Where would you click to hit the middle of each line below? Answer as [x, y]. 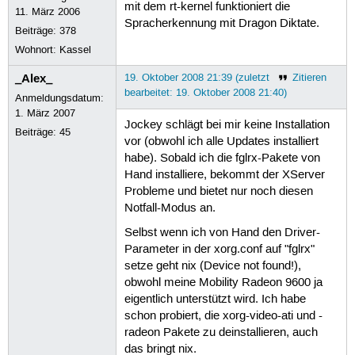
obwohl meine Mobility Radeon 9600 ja [223, 283]
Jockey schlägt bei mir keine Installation [227, 126]
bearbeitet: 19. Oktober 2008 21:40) [205, 92]
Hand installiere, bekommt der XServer [224, 176]
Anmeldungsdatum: [60, 98]
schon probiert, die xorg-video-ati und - [223, 317]
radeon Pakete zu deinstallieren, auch [221, 333]
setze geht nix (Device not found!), [212, 267]
